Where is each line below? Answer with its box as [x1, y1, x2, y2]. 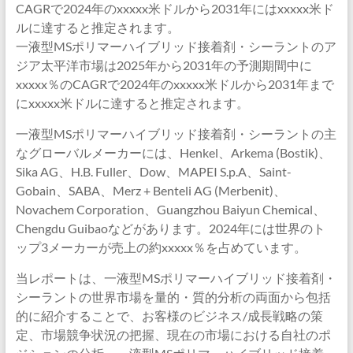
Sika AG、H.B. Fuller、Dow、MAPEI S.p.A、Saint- [15, 164, 292, 179]
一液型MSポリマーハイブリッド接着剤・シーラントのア [15, 39, 336, 54]
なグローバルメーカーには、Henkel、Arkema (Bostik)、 [15, 145, 331, 160]
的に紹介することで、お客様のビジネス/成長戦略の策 [15, 308, 323, 323]
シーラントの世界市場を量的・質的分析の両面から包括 [15, 289, 331, 304]
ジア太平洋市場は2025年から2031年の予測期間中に [15, 58, 312, 72]
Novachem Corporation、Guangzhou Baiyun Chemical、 [15, 202, 325, 217]
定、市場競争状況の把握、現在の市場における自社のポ [15, 327, 331, 342]
